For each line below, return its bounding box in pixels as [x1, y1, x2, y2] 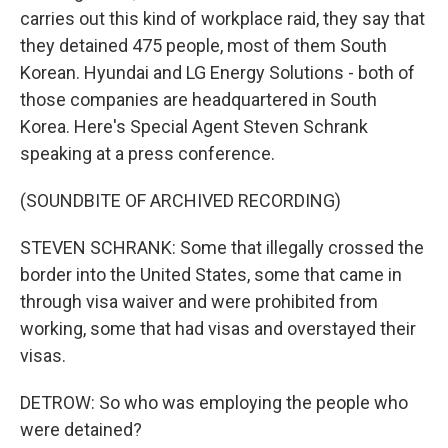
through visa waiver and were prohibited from [20, 291, 378, 312]
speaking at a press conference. [20, 143, 275, 164]
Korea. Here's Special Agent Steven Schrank [20, 116, 368, 137]
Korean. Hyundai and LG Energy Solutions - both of [20, 62, 415, 83]
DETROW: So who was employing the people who [20, 392, 408, 413]
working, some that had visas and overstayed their [20, 318, 416, 339]
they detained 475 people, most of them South [20, 35, 387, 56]
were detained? [20, 419, 142, 440]
